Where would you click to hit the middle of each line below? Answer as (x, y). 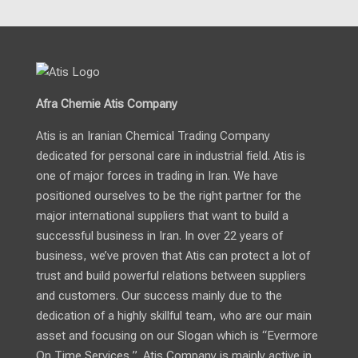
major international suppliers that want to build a (162, 216)
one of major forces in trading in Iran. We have (157, 176)
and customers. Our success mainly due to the (159, 296)
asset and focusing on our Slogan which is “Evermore (177, 336)
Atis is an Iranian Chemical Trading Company (153, 136)
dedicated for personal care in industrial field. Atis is (171, 156)
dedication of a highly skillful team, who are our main (174, 316)
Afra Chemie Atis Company (107, 104)
